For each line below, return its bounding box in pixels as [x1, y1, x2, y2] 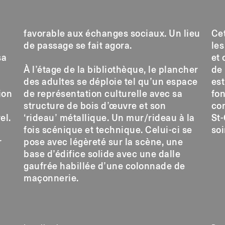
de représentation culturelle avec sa [24, 89, 183, 99]
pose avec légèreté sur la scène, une [24, 138, 183, 147]
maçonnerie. [24, 174, 79, 183]
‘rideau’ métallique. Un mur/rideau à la [24, 114, 195, 123]
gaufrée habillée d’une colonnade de [24, 162, 185, 171]
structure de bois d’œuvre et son [24, 101, 166, 111]
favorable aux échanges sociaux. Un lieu [24, 29, 200, 39]
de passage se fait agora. [24, 41, 132, 51]
